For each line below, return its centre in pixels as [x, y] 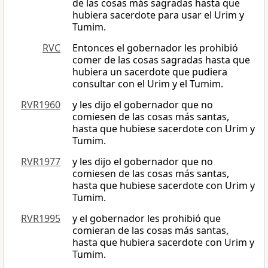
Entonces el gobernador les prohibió [155, 48]
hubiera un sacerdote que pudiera [150, 72]
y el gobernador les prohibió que [147, 219]
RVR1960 [41, 105]
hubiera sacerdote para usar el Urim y [158, 15]
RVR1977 [41, 162]
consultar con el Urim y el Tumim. [148, 84]
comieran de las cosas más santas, [150, 231]
